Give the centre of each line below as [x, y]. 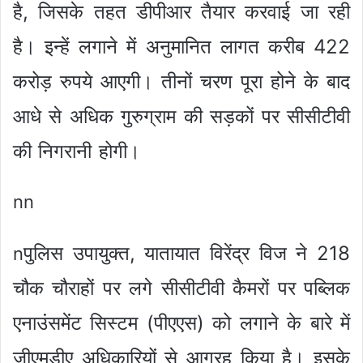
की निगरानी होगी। [77, 152]
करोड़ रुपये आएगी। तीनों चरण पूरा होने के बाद [181, 82]
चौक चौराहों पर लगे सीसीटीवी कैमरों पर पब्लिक [181, 288]
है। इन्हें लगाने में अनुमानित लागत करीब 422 [181, 47]
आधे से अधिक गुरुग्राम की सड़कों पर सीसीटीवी [181, 117]
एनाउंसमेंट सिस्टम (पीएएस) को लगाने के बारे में [181, 323]
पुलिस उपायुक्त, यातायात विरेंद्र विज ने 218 [187, 254]
